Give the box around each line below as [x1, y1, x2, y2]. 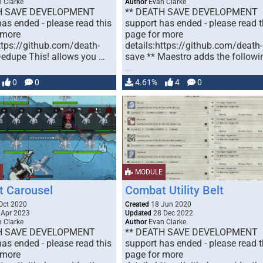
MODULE [133, 168, 163, 176]
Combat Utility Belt [124, 183, 224, 197]
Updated [124, 209, 151, 217]
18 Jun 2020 [149, 200, 191, 208]
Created [124, 200, 149, 208]
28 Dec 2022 [151, 209, 193, 217]
